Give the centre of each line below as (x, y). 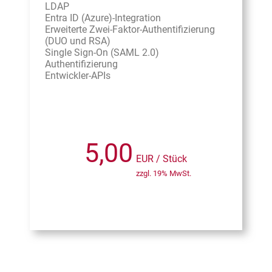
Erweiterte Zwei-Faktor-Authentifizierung (130, 30)
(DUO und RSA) (78, 41)
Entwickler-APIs (78, 76)
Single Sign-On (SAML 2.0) (102, 53)
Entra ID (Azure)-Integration (103, 18)
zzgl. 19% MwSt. (164, 174)
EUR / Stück (161, 159)
